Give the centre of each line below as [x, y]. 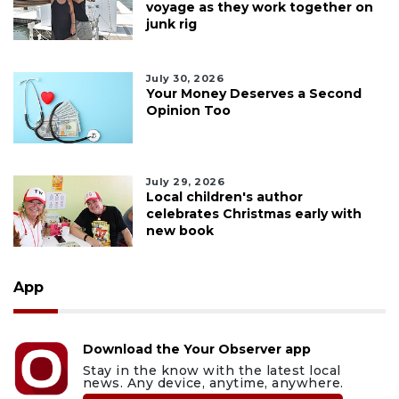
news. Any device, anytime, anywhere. [213, 383]
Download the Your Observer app [196, 350]
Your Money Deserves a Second [253, 94]
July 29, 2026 [185, 182]
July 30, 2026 [185, 79]
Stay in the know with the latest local [212, 371]
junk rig [171, 24]
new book [179, 231]
